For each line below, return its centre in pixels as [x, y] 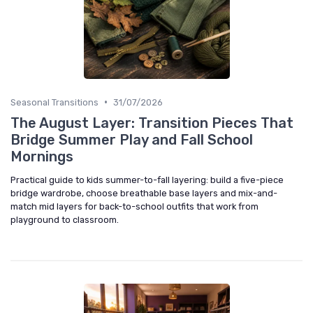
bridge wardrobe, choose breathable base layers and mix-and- [144, 193]
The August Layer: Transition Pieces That [152, 123]
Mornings [42, 156]
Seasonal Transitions [54, 102]
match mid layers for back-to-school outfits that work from [134, 206]
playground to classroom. [65, 219]
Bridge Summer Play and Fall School [132, 139]
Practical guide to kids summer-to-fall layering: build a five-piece [147, 180]
